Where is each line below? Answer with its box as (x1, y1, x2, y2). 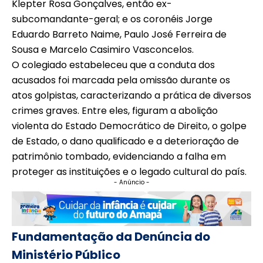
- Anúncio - (113, 177, 150, 187)
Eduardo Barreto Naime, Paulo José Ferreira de (12, 27, 227, 41)
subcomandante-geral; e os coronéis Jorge (12, 12, 213, 26)
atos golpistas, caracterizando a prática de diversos (12, 88, 251, 102)
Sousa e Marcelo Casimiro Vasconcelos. (12, 42, 194, 56)
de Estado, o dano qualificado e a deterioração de (12, 134, 239, 148)
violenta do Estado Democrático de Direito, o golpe (12, 119, 247, 133)
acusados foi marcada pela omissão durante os (12, 73, 230, 87)
